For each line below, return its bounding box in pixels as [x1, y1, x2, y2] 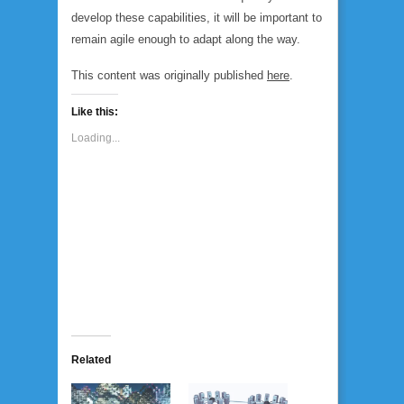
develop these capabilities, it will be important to [71, 11, 322, 24]
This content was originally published [71, 69, 267, 82]
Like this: [71, 106, 118, 118]
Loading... [71, 132, 120, 144]
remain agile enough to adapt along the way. [71, 32, 300, 46]
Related [71, 353, 111, 366]
